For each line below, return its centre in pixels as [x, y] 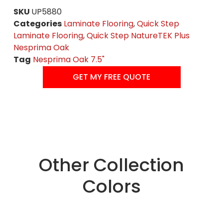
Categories [37, 23]
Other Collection [111, 165]
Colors [111, 187]
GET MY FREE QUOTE [111, 77]
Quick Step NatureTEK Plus [138, 35]
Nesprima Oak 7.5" [68, 59]
